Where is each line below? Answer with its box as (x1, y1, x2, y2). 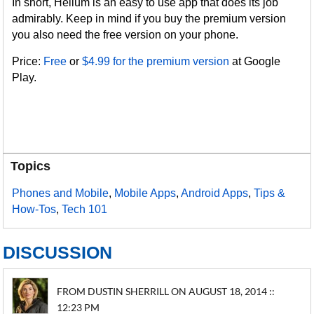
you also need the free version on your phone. (12, 29, 239, 41)
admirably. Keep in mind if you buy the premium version (12, 13, 287, 25)
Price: (12, 55, 44, 67)
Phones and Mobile (12, 187, 109, 199)
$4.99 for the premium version (82, 55, 230, 67)
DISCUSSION (3, 243, 113, 262)
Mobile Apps (114, 187, 177, 199)
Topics (11, 159, 51, 173)
